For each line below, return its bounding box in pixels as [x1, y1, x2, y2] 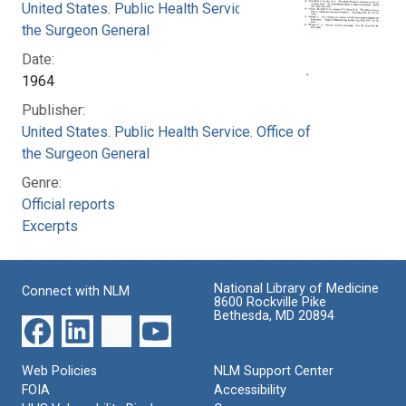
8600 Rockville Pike [214, 294, 326, 310]
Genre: [22, 173, 62, 191]
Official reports [22, 195, 115, 213]
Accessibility [214, 382, 286, 398]
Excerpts [22, 217, 78, 235]
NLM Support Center [214, 362, 333, 379]
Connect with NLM [22, 283, 130, 299]
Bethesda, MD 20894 [214, 307, 334, 324]
